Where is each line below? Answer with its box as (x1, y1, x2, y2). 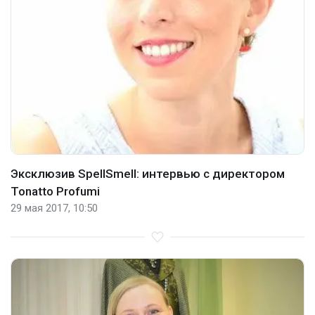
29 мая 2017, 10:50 (11, 201, 98, 214)
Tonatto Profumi (11, 184, 100, 198)
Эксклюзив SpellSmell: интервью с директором (11, 166, 285, 181)
